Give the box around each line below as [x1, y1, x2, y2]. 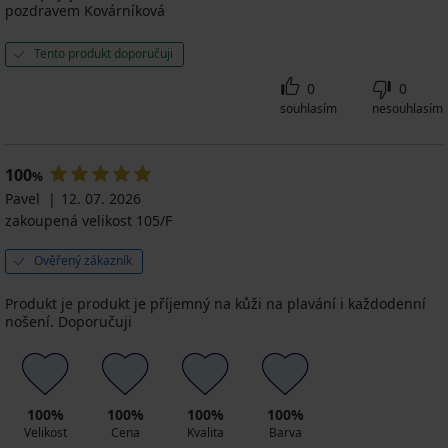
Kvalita [186, 424, 224, 442]
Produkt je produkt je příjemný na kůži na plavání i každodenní [5, 294, 426, 314]
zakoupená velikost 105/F [5, 211, 172, 231]
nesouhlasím [372, 100, 443, 118]
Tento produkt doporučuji [34, 45, 173, 63]
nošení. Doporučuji [5, 312, 132, 332]
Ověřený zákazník [34, 252, 132, 270]
